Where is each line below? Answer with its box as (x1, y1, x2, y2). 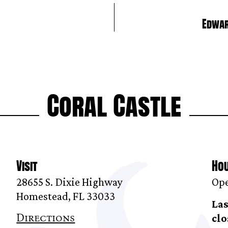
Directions (16, 211, 75, 224)
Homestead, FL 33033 (16, 190, 116, 203)
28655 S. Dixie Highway (16, 176, 123, 189)
